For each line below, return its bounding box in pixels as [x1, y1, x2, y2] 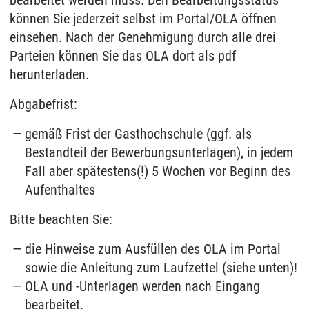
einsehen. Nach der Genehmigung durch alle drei [10, 28, 276, 46]
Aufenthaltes [25, 181, 96, 198]
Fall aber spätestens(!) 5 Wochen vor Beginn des [25, 162, 291, 179]
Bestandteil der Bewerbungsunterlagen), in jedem [25, 143, 294, 161]
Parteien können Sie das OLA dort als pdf [10, 47, 236, 64]
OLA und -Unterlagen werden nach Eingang [25, 277, 261, 295]
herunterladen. [10, 66, 89, 83]
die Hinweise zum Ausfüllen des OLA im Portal [25, 240, 281, 257]
